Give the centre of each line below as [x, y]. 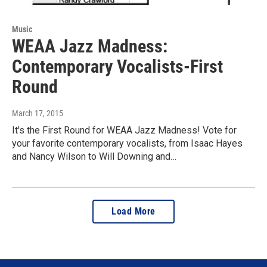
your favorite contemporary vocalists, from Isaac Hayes [127, 144]
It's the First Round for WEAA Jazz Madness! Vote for [124, 131]
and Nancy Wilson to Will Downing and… [94, 157]
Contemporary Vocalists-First [117, 67]
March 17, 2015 [38, 114]
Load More [133, 212]
